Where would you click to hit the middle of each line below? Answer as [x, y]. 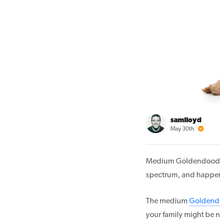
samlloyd [186, 121]
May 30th [183, 129]
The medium [167, 201]
